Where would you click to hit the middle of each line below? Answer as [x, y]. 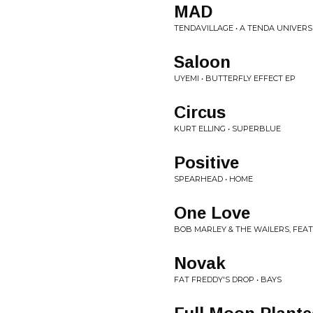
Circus [200, 112]
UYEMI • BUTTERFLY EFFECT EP [235, 78]
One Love [212, 213]
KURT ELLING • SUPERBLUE [227, 129]
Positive [206, 162]
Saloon [202, 62]
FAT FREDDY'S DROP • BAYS [228, 279]
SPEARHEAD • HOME [213, 179]
